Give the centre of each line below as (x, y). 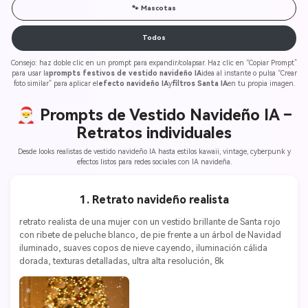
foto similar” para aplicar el (56, 83)
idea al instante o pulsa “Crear (249, 73)
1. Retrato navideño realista (154, 199)
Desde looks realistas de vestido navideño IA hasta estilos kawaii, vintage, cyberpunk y (154, 151)
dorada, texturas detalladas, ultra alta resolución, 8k (121, 261)
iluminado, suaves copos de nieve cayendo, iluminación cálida (143, 247)
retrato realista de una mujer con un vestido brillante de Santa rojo (150, 221)
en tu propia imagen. (261, 83)
